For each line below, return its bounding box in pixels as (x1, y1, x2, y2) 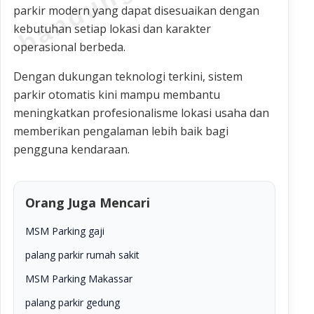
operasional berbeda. (13, 39, 125, 55)
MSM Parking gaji (25, 224, 104, 238)
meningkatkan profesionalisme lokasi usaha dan (13, 104, 269, 121)
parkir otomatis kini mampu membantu (13, 86, 220, 102)
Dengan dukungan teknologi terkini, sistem (13, 68, 243, 84)
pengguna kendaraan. (13, 141, 130, 157)
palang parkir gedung (25, 295, 120, 309)
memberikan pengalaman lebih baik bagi (13, 123, 228, 139)
